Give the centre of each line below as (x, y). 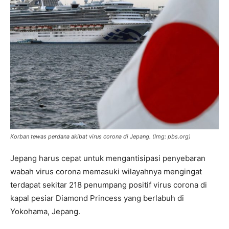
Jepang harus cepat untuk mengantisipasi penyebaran (108, 158)
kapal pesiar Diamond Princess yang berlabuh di (97, 198)
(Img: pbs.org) (171, 136)
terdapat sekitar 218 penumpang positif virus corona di (109, 185)
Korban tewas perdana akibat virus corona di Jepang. (81, 136)
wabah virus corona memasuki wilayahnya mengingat (106, 171)
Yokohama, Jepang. (45, 211)
